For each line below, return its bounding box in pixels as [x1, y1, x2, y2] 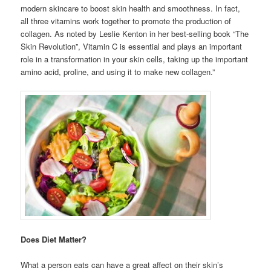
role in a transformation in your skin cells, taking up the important [21, 53, 249, 65]
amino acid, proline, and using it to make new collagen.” [21, 65, 215, 77]
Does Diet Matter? [21, 233, 87, 245]
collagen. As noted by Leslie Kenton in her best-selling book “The [21, 27, 249, 39]
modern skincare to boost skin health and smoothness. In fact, [21, 2, 241, 14]
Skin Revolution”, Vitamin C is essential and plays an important [21, 40, 243, 52]
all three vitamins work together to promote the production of [21, 15, 232, 27]
